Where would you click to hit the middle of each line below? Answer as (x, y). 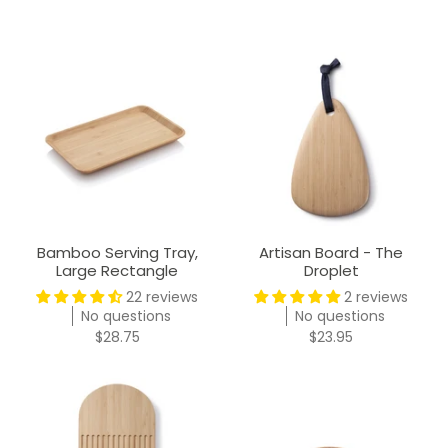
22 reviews (162, 296)
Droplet (331, 270)
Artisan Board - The (331, 252)
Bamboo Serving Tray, (117, 252)
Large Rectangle (117, 270)
